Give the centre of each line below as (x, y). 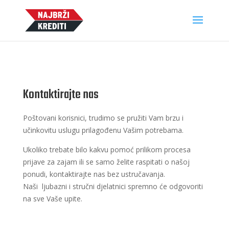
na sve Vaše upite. (52, 199)
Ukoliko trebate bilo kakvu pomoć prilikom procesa (107, 150)
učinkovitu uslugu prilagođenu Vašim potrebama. (103, 130)
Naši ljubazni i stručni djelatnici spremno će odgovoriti (113, 186)
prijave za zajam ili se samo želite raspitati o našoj (106, 162)
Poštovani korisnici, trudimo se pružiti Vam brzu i (103, 118)
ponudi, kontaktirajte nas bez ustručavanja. (94, 174)
